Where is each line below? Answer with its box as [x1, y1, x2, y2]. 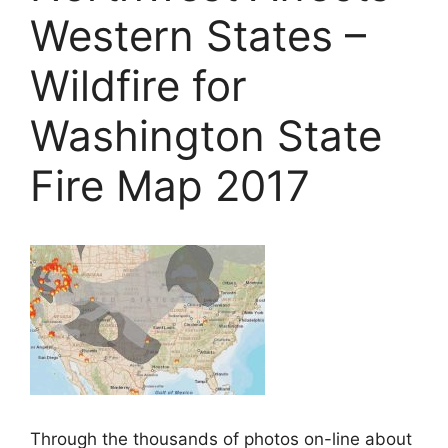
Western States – [30, 9, 366, 61]
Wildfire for [30, 59, 247, 111]
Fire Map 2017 [30, 159, 310, 211]
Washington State [30, 109, 382, 161]
